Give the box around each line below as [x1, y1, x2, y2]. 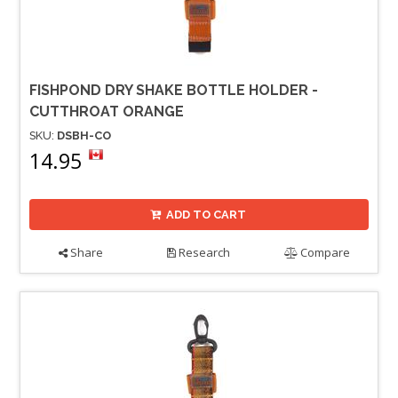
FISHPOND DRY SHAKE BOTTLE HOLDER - [29, 82, 318, 99]
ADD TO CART [166, 207, 247, 221]
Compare [298, 243, 351, 260]
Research [176, 243, 231, 260]
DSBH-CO [57, 129, 111, 143]
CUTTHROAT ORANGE [29, 103, 184, 121]
